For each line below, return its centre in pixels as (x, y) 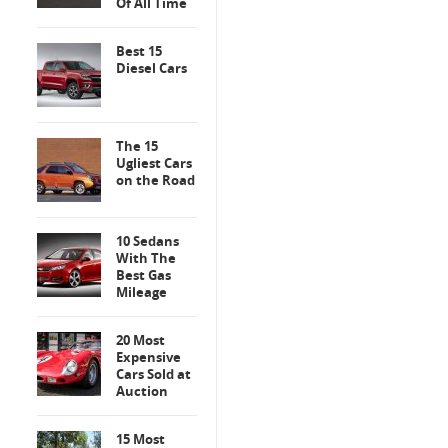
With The (146, 258)
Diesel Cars (151, 68)
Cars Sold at (153, 374)
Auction (142, 391)
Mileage (141, 292)
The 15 (137, 146)
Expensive (148, 357)
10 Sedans (147, 241)
